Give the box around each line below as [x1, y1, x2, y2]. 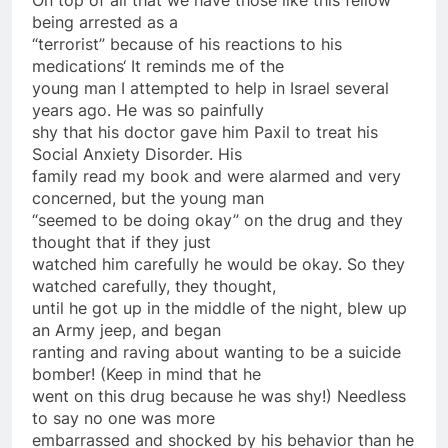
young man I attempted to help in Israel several [32, 77, 389, 98]
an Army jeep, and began [32, 319, 221, 340]
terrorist [38, 33, 99, 54]
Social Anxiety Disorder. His [32, 143, 242, 164]
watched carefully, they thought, [32, 275, 276, 296]
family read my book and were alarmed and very [32, 165, 401, 186]
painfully [195, 99, 264, 120]
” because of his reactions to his [99, 33, 342, 54]
